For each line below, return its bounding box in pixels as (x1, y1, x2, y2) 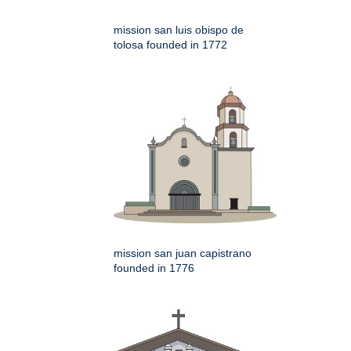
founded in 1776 (114, 262, 194, 275)
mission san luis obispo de (114, 24, 244, 37)
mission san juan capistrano (114, 247, 251, 260)
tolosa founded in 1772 (114, 38, 227, 52)
